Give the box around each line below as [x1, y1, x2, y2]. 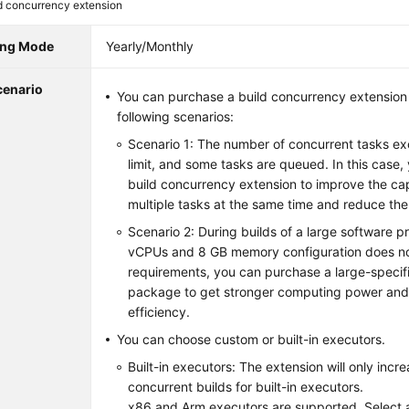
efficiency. [128, 304, 191, 320]
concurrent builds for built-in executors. [128, 379, 364, 394]
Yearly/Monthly [106, 38, 194, 54]
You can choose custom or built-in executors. [117, 331, 386, 347]
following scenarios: [117, 109, 235, 124]
